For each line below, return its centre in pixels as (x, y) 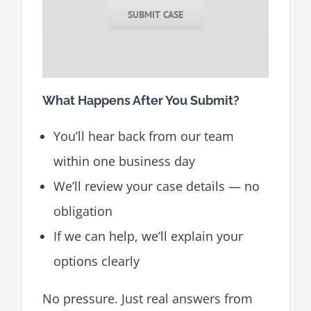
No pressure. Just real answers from (147, 298)
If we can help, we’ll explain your (148, 236)
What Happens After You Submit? (141, 100)
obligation (83, 211)
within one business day (124, 161)
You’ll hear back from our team (143, 136)
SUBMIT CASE (155, 14)
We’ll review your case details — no (156, 186)
